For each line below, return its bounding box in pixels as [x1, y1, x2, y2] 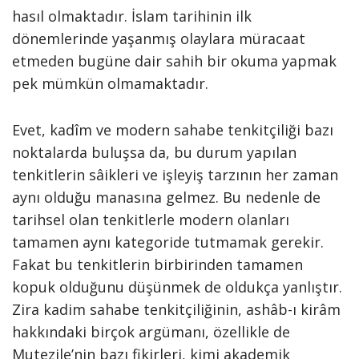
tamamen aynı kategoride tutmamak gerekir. [12, 232, 324, 252]
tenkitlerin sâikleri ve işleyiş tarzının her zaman [12, 165, 338, 184]
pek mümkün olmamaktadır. [12, 74, 208, 93]
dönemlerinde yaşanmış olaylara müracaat [12, 29, 305, 48]
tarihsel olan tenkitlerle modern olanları [12, 210, 289, 229]
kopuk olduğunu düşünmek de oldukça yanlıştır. [12, 277, 342, 296]
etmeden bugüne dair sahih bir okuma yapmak [12, 51, 337, 71]
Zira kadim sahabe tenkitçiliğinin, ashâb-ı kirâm [12, 300, 341, 319]
